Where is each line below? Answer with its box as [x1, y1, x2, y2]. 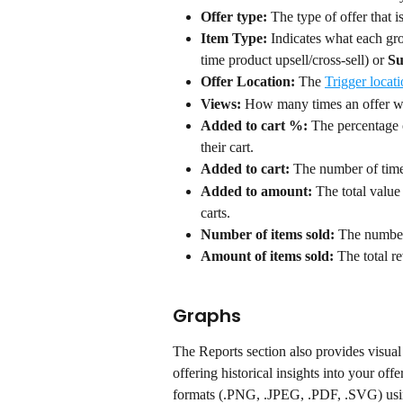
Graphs [173, 303, 241, 329]
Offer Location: [201, 74, 299, 90]
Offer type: [201, 8, 267, 24]
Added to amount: [201, 183, 312, 199]
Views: [201, 95, 241, 112]
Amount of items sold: [201, 248, 334, 264]
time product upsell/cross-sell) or [201, 52, 388, 68]
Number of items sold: [201, 226, 335, 242]
